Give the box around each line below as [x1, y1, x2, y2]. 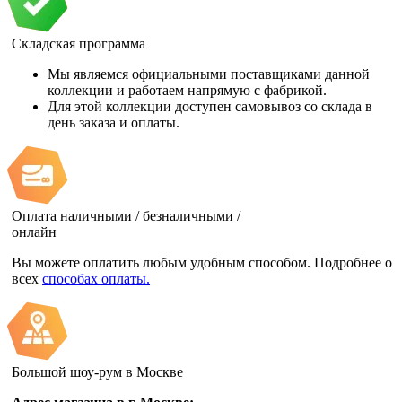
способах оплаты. [42, 270, 150, 286]
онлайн [12, 223, 57, 240]
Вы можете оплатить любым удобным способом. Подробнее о [12, 254, 392, 270]
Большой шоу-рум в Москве [12, 363, 183, 380]
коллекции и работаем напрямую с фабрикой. [48, 82, 327, 98]
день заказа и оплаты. [48, 114, 179, 130]
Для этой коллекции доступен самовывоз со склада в [48, 98, 372, 114]
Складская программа [12, 35, 145, 51]
